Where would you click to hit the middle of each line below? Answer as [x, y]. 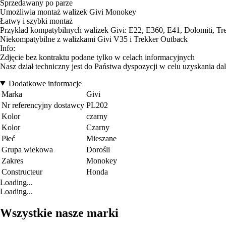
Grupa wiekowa [27, 149]
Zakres [12, 160]
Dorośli [98, 149]
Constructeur [22, 172]
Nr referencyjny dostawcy [43, 105]
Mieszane [101, 138]
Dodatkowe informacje [45, 83]
